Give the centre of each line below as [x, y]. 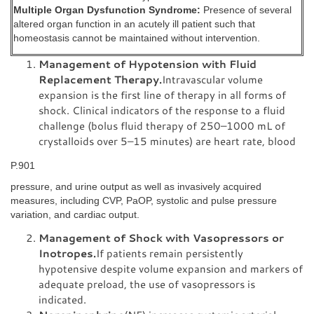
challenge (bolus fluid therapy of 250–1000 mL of [162, 125]
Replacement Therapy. [100, 79]
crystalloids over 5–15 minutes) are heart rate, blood [167, 141]
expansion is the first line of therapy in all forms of [162, 94]
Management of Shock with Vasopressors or [161, 237]
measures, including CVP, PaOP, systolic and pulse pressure [144, 201]
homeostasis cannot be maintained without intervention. [137, 38]
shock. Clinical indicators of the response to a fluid [162, 110]
